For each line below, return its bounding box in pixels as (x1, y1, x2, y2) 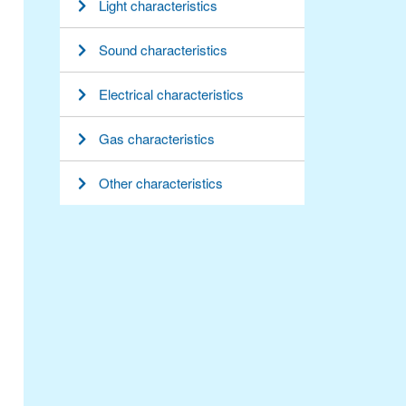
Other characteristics (99, 173, 223, 193)
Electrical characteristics (99, 84, 244, 104)
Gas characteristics (99, 129, 215, 149)
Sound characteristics (99, 40, 227, 60)
